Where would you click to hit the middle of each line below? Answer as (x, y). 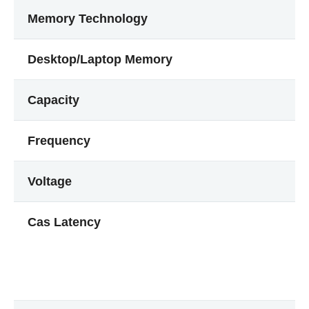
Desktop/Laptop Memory (100, 59)
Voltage (50, 181)
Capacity (53, 100)
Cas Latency (64, 222)
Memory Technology (88, 19)
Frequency (59, 141)
